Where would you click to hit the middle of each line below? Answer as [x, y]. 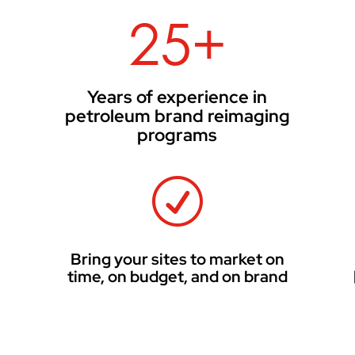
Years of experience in [177, 97]
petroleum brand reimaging [177, 116]
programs [177, 135]
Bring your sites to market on [177, 260]
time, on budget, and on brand [177, 277]
